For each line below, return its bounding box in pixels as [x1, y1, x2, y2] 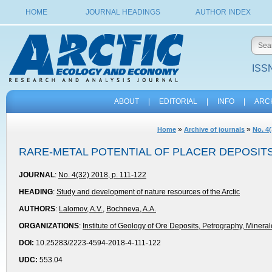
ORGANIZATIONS [19, 222, 79, 230]
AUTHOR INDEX [195, 8, 251, 16]
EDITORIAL [158, 97, 197, 106]
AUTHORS [19, 205, 55, 213]
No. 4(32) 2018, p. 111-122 [58, 171, 146, 179]
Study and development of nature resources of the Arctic [56, 188, 240, 196]
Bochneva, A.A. [106, 205, 156, 213]
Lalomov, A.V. [59, 205, 103, 213]
